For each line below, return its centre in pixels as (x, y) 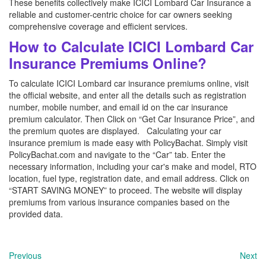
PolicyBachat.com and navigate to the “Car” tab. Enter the (117, 154)
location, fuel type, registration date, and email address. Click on (129, 178)
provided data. (36, 214)
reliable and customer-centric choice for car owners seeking (121, 14)
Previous (25, 255)
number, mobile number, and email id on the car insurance (118, 107)
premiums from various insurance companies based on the (119, 202)
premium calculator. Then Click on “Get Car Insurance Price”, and (132, 119)
